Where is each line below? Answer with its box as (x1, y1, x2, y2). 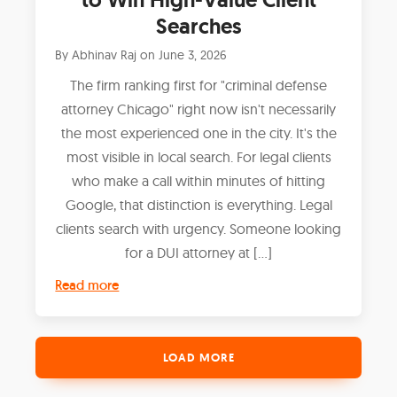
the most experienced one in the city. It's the (60, 123, 337, 142)
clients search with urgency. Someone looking (56, 219, 341, 237)
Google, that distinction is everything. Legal (65, 195, 332, 214)
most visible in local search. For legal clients (66, 147, 331, 166)
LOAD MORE (162, 349, 235, 365)
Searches (156, 12, 241, 41)
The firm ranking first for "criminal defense (70, 75, 327, 94)
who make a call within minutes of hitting (72, 171, 325, 190)
